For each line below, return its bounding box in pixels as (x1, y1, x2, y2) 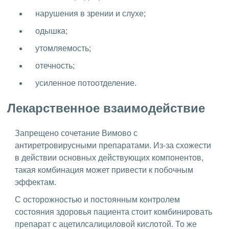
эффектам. (15, 178, 56, 187)
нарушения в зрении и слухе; (35, 9, 146, 18)
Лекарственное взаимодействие (7, 101, 205, 116)
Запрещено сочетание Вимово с (15, 129, 138, 138)
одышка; (35, 27, 67, 36)
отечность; (35, 61, 75, 71)
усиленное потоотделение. (35, 79, 136, 88)
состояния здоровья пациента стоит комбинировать (15, 208, 212, 217)
